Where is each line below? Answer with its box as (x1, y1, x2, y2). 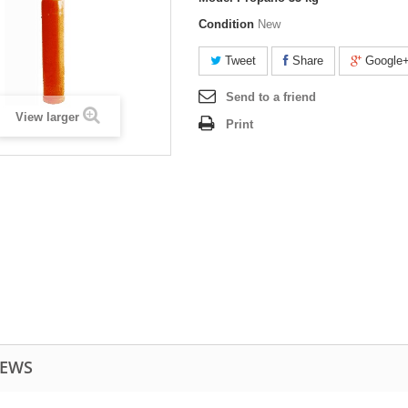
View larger (15, 110, 79, 124)
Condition (199, 17, 254, 31)
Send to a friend (226, 90, 316, 104)
